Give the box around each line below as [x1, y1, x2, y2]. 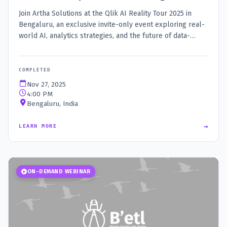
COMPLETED [19, 67, 51, 73]
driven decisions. [19, 43, 72, 52]
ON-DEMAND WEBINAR [27, 168, 90, 175]
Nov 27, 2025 [27, 80, 66, 89]
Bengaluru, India [27, 99, 78, 108]
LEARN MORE [19, 123, 57, 129]
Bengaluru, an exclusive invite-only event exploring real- [19, 20, 205, 29]
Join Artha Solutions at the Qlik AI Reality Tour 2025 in [19, 9, 192, 18]
